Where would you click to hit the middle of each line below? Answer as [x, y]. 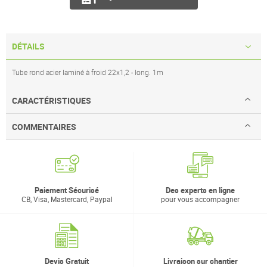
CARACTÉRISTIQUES [52, 101]
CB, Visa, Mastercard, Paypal [67, 199]
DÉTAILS [28, 46]
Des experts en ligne [200, 190]
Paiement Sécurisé [67, 190]
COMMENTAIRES [44, 127]
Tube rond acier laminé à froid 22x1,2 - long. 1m [88, 72]
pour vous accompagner [200, 199]
